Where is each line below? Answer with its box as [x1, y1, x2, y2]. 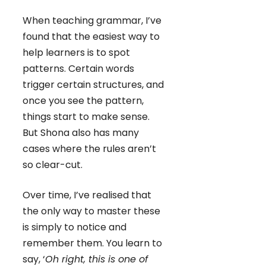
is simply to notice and [23, 220, 126, 235]
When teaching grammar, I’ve [23, 14, 161, 28]
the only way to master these [23, 204, 160, 218]
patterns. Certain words [23, 62, 134, 76]
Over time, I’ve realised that [23, 188, 151, 202]
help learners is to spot [23, 46, 130, 60]
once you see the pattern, [23, 94, 144, 108]
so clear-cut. [23, 158, 83, 172]
